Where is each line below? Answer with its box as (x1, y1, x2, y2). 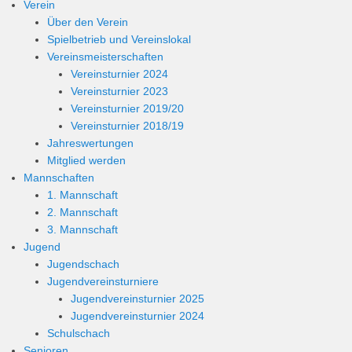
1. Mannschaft (47, 189, 118, 201)
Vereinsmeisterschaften (47, 50, 163, 63)
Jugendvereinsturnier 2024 (71, 310, 204, 322)
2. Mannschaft (47, 206, 118, 218)
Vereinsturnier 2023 (71, 85, 168, 97)
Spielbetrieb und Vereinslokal (47, 33, 191, 46)
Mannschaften (24, 171, 94, 184)
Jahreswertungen (47, 137, 134, 149)
